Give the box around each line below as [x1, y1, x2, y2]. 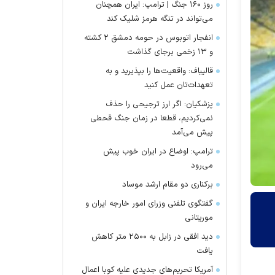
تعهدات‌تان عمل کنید [144, 79, 213, 91]
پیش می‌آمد [172, 126, 213, 139]
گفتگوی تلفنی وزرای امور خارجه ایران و [85, 198, 213, 210]
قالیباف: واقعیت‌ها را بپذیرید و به [106, 65, 213, 77]
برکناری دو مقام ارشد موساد [122, 179, 213, 191]
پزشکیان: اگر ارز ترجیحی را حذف [106, 98, 213, 110]
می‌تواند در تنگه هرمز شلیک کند [107, 13, 213, 25]
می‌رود [191, 160, 213, 172]
